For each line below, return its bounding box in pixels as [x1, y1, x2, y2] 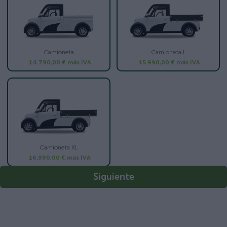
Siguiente [93, 171, 134, 183]
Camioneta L [150, 49, 186, 56]
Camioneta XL [40, 144, 78, 152]
